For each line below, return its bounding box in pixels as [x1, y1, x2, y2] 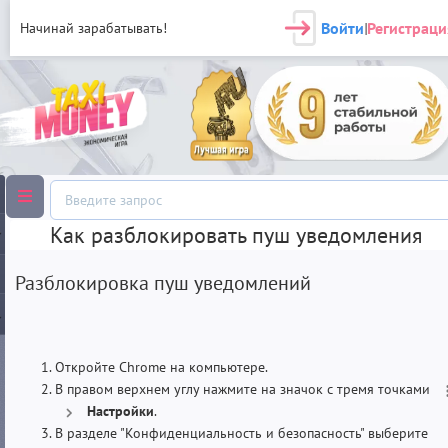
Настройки [87, 401, 154, 420]
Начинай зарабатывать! [20, 19, 167, 37]
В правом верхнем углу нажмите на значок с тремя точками [55, 379, 434, 398]
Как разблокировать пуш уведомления [50, 220, 422, 249]
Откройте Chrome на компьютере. [55, 357, 268, 376]
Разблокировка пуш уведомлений [15, 269, 311, 296]
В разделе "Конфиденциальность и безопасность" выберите [55, 423, 428, 442]
